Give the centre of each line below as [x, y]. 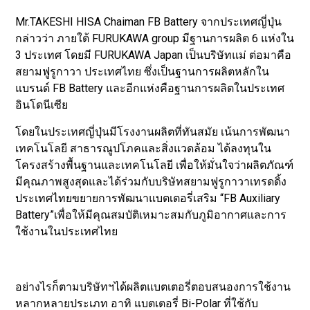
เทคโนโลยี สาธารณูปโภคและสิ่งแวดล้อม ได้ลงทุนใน [144, 148]
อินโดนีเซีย [42, 105]
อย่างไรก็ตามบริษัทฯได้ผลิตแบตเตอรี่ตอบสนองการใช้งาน [153, 286]
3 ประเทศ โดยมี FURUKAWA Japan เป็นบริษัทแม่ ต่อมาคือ [154, 55]
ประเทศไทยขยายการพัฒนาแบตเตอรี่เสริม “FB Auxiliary [148, 198]
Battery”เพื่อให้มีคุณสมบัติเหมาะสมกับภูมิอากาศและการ [151, 215]
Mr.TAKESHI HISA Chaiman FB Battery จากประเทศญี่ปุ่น [149, 22]
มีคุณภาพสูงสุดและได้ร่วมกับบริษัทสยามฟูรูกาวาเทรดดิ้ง [151, 181]
